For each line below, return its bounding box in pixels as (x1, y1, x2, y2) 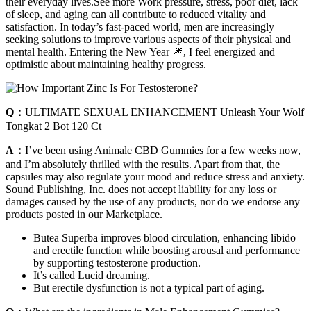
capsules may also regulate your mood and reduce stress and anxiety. (6, 171, 305, 183)
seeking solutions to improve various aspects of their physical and (6, 33, 291, 46)
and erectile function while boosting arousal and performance (33, 244, 300, 257)
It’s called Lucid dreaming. (33, 269, 150, 282)
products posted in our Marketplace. (6, 208, 162, 221)
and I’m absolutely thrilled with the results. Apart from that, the (6, 158, 280, 171)
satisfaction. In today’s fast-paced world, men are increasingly (6, 21, 274, 33)
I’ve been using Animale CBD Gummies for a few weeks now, (25, 144, 301, 157)
